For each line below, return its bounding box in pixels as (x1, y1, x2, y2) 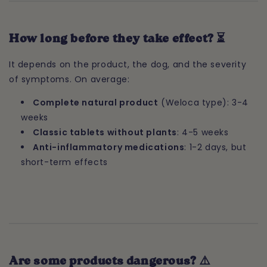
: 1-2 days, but (184, 141, 247, 153)
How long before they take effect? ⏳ (9, 33, 226, 46)
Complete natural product (33, 96, 159, 108)
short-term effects (21, 156, 108, 168)
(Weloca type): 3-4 (158, 96, 249, 108)
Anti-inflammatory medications (33, 141, 185, 153)
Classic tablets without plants (33, 126, 177, 138)
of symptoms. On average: (9, 73, 130, 85)
